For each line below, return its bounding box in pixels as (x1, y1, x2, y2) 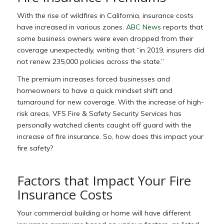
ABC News (125, 22, 161, 32)
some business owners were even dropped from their (16, 34, 193, 43)
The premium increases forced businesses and (16, 74, 170, 84)
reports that (160, 22, 203, 32)
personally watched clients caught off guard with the (16, 120, 191, 130)
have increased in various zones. (16, 22, 126, 32)
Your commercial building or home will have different (16, 208, 190, 218)
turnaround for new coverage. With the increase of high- (16, 97, 204, 107)
